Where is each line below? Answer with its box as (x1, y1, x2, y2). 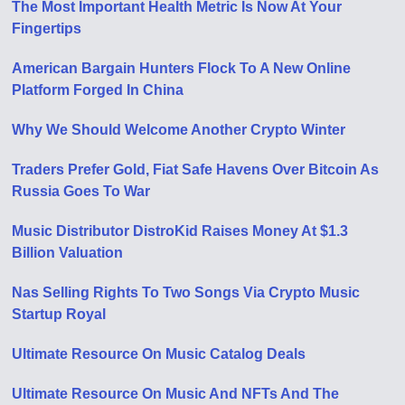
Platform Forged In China (12, 81, 184, 98)
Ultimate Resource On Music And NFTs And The (12, 385, 340, 401)
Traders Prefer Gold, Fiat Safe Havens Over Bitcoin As (12, 161, 380, 177)
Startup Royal (12, 306, 107, 322)
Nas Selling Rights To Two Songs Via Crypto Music (12, 284, 361, 300)
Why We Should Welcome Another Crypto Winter (12, 121, 346, 137)
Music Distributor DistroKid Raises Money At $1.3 (12, 222, 349, 239)
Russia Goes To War (12, 183, 151, 199)
